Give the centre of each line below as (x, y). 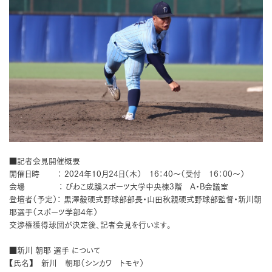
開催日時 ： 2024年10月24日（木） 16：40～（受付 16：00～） (127, 174)
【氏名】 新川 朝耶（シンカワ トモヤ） (76, 263)
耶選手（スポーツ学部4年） (53, 212)
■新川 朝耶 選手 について (55, 251)
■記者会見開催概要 (45, 161)
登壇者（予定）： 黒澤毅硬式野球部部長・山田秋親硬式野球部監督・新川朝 (135, 200)
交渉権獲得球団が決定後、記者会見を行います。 (90, 225)
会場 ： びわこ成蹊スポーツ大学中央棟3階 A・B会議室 (119, 187)
